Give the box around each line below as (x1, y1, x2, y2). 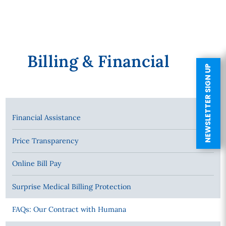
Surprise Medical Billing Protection (12, 182, 131, 191)
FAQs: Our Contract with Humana (12, 205, 126, 214)
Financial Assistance (12, 112, 81, 122)
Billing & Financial (27, 50, 169, 72)
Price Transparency (12, 136, 79, 145)
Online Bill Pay (12, 159, 62, 168)
